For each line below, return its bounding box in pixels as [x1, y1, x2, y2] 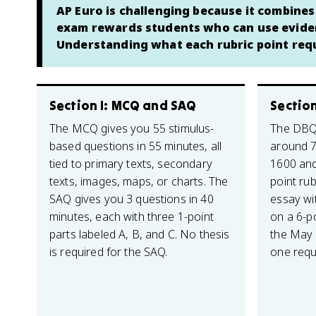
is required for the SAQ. [49, 244, 168, 260]
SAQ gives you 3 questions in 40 [49, 191, 214, 207]
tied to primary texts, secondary [49, 156, 212, 171]
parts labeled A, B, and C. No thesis [49, 226, 230, 242]
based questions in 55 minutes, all [49, 138, 222, 154]
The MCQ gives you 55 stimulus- [49, 121, 214, 136]
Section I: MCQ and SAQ [49, 97, 197, 114]
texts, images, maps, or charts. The [49, 174, 229, 189]
